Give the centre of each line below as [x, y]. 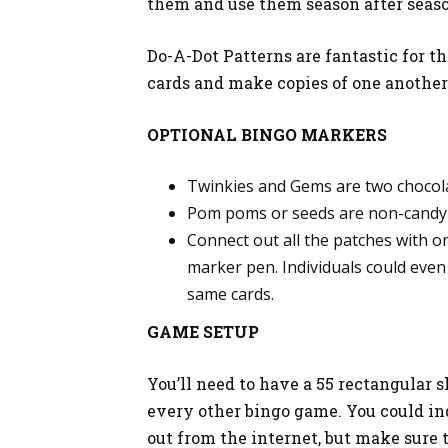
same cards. [230, 294]
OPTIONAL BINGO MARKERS [267, 134]
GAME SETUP [203, 331]
